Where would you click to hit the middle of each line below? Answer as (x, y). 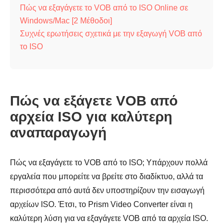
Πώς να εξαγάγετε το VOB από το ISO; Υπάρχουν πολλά (109, 163)
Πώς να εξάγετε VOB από (94, 101)
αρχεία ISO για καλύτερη (91, 117)
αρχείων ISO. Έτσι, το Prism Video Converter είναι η (101, 204)
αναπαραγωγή (58, 133)
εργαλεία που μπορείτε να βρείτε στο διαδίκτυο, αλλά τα (107, 176)
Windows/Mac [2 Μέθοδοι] (66, 21)
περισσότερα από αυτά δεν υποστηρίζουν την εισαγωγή (107, 190)
